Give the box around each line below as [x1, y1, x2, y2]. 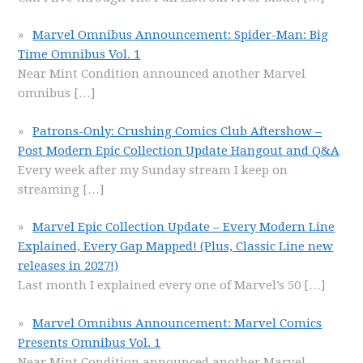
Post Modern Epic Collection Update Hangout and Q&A [18, 143, 340, 158]
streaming [18, 181, 83, 197]
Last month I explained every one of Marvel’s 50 [18, 278, 305, 293]
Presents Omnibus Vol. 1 [18, 335, 161, 350]
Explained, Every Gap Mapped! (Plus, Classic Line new [18, 239, 334, 254]
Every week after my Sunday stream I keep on [18, 162, 288, 177]
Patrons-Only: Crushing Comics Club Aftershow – [32, 123, 322, 139]
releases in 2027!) [18, 258, 119, 273]
